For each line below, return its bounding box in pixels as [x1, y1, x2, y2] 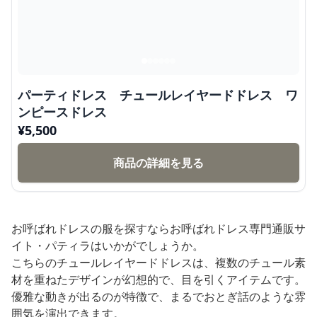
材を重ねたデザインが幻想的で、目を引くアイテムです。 [11, 271, 306, 287]
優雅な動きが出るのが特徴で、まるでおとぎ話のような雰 [11, 288, 306, 304]
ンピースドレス [18, 103, 107, 120]
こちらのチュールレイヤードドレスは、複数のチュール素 [11, 254, 306, 270]
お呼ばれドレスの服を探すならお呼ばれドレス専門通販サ [11, 220, 306, 236]
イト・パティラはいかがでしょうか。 [11, 237, 204, 253]
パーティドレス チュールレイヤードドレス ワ [18, 86, 298, 103]
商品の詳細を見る [113, 154, 204, 171]
